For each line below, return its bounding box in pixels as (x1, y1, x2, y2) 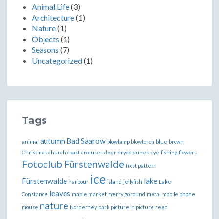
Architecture (32, 12, 74, 22)
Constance (22, 190, 48, 197)
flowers (179, 149, 197, 155)
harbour (68, 178, 88, 185)
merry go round (108, 190, 145, 197)
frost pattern (126, 162, 157, 169)
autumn (40, 136, 65, 145)
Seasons (32, 44, 59, 54)
